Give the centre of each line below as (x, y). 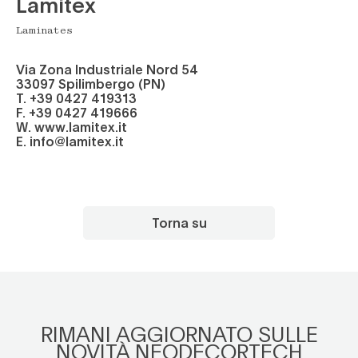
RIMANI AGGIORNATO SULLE (179, 334)
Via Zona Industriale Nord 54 (107, 69)
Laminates (44, 31)
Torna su (179, 223)
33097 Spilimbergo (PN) (91, 84)
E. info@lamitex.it (70, 141)
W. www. (42, 127)
